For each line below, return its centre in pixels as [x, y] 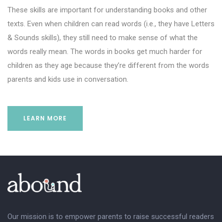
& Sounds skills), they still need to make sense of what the [103, 38]
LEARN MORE [45, 118]
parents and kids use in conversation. [68, 79]
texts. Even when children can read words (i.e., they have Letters [111, 24]
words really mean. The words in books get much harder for [105, 52]
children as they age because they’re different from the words [108, 65]
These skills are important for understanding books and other [107, 10]
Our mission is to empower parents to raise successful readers [111, 216]
